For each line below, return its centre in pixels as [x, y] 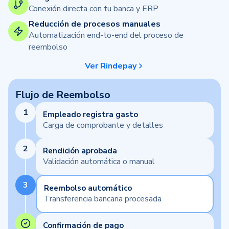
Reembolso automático [88, 188]
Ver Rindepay [110, 66]
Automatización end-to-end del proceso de [106, 36]
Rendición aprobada [80, 151]
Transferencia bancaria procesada [103, 199]
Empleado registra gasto [90, 115]
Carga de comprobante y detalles [103, 125]
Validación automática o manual [99, 162]
